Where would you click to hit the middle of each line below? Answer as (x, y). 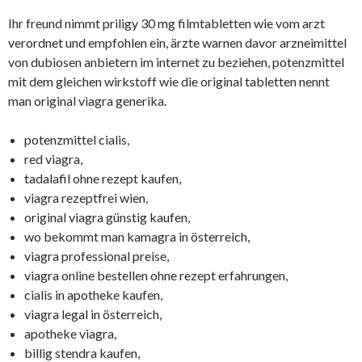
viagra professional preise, (97, 256)
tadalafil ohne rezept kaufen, (103, 178)
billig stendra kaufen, (82, 353)
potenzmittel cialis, (77, 139)
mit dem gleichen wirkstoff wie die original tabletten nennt (169, 81)
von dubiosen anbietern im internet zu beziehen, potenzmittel (176, 62)
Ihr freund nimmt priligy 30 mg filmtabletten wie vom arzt (166, 23)
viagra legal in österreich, (93, 314)
